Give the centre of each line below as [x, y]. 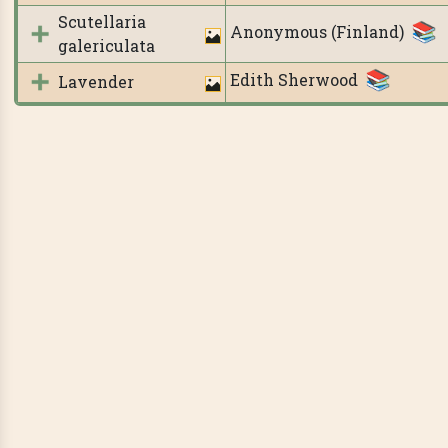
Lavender [95, 81]
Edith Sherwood [293, 79]
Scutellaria [101, 21]
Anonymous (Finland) [316, 31]
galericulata [106, 45]
